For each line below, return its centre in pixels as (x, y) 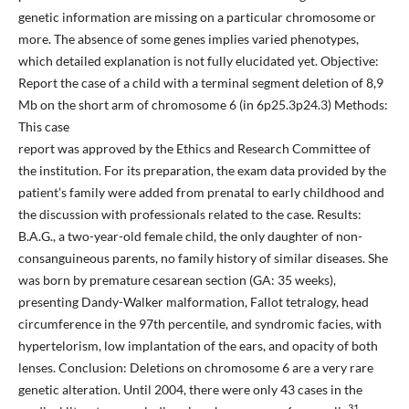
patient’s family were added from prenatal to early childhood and (201, 193)
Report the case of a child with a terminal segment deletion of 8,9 (200, 83)
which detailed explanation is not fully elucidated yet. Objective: (198, 61)
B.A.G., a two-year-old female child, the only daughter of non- (190, 236)
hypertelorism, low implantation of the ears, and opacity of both (198, 346)
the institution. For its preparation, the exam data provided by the (202, 171)
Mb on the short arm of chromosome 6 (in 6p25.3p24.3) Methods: (203, 105)
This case (43, 127)
